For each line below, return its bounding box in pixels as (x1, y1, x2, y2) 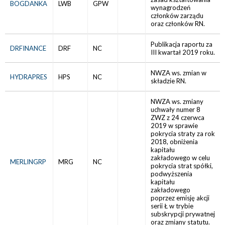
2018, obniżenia (151, 138, 198, 146)
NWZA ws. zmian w (151, 69, 206, 77)
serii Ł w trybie (151, 202, 193, 210)
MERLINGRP (10, 158, 46, 166)
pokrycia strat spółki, (151, 162, 213, 170)
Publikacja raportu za (151, 40, 212, 48)
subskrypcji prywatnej (151, 210, 215, 218)
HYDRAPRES (10, 73, 47, 81)
